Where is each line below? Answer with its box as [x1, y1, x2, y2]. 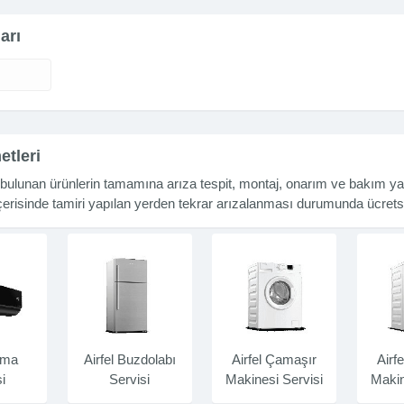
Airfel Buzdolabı [83, 351, 176, 367]
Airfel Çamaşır [232, 351, 317, 367]
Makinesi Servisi [225, 371, 324, 387]
